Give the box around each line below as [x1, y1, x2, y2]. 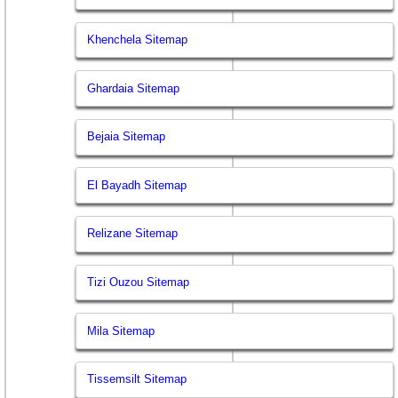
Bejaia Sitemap [87, 130, 166, 144]
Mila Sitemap [87, 323, 155, 338]
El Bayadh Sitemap [87, 178, 187, 192]
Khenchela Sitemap [87, 33, 188, 47]
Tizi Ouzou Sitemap [87, 275, 190, 290]
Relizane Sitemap [87, 227, 179, 241]
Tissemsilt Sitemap [87, 372, 187, 386]
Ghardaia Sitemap [87, 81, 180, 95]
